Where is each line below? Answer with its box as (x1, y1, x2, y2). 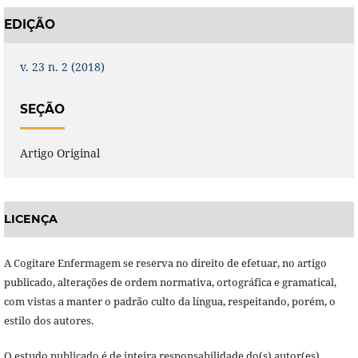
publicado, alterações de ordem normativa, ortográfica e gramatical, (3, 274, 336, 289)
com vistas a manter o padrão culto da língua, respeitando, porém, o (3, 293, 336, 308)
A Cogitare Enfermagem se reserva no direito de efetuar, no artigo (3, 255, 327, 270)
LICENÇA (3, 212, 58, 227)
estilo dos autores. (3, 312, 93, 328)
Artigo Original (19, 145, 100, 161)
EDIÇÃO (3, 17, 55, 33)
